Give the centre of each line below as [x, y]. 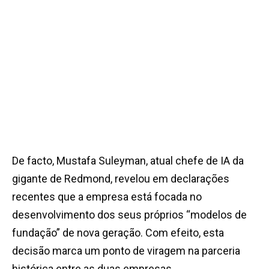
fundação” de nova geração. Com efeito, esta [118, 233]
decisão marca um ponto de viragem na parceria [126, 251]
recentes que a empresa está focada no [107, 197]
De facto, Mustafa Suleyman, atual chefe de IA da [128, 161]
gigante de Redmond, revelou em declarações [121, 179]
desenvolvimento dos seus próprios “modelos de [129, 215]
